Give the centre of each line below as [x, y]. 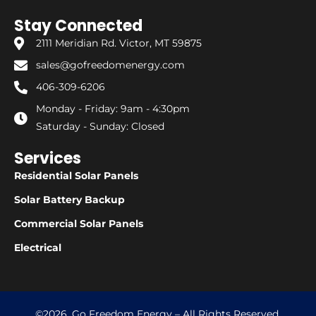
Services [48, 159]
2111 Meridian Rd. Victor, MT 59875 [119, 43]
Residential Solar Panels [76, 176]
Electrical [38, 248]
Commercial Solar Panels [79, 224]
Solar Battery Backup [69, 200]
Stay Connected [78, 26]
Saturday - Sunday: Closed [100, 127]
